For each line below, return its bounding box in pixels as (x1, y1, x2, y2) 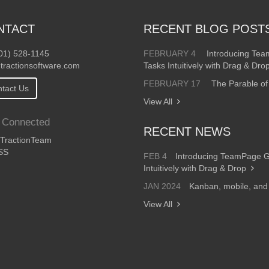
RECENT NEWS (144, 125, 234, 138)
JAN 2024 (144, 181, 181, 191)
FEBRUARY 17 (144, 79, 201, 88)
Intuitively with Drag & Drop (144, 163, 246, 173)
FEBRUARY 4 (144, 49, 196, 58)
